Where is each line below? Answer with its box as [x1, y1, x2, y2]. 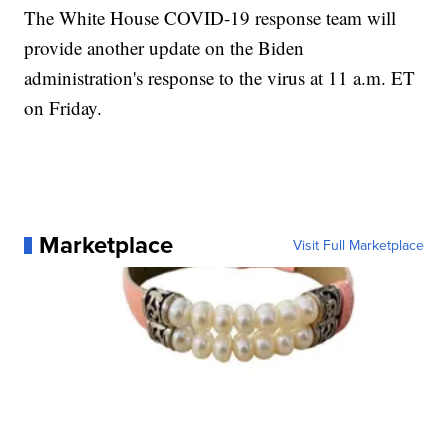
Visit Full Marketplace [292, 235, 424, 256]
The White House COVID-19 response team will [24, 5, 397, 31]
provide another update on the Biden [24, 35, 305, 61]
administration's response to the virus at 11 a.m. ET [24, 65, 416, 91]
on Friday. [24, 95, 103, 121]
